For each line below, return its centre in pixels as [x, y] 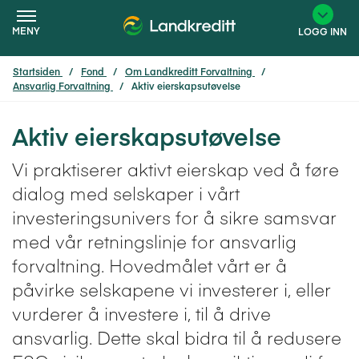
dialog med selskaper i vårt [126, 193]
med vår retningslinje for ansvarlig [154, 241]
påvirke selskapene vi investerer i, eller [171, 289]
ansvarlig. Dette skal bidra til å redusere [177, 337]
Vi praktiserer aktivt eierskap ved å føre [175, 169]
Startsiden [36, 71]
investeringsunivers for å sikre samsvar [174, 217]
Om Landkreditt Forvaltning [189, 71]
